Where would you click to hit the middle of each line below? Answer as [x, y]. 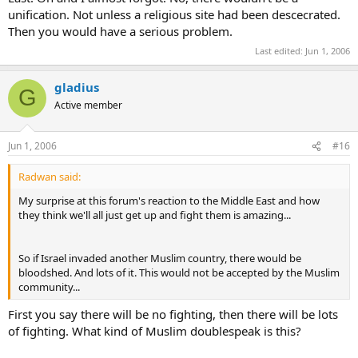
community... [49, 287]
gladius [77, 87]
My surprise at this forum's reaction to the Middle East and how [169, 201]
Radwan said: [50, 177]
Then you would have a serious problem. [120, 31]
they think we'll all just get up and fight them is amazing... [155, 215]
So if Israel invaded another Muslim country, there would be [160, 258]
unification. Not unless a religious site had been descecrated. [174, 14]
